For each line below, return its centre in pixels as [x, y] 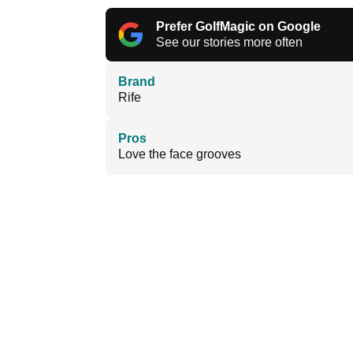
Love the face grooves [180, 154]
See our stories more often [229, 43]
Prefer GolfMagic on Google [238, 27]
